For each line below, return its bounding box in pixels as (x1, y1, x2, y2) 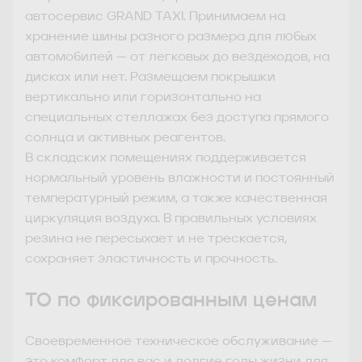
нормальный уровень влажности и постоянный (25, 171, 335, 185)
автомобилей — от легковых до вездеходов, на (25, 50, 330, 64)
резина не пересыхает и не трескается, (25, 232, 287, 246)
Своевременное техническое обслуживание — (25, 335, 332, 349)
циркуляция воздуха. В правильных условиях (25, 212, 317, 225)
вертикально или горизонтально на (25, 90, 261, 104)
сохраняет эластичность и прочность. (25, 252, 277, 266)
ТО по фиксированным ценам (25, 291, 317, 311)
